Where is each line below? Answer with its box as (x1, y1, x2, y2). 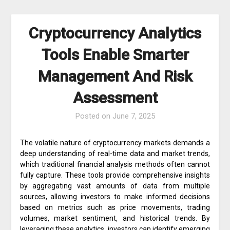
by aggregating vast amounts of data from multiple (20, 181, 210, 190)
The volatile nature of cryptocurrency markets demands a (20, 138, 210, 147)
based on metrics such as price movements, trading (20, 203, 210, 212)
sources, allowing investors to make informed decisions (20, 192, 210, 201)
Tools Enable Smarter (41, 45, 189, 64)
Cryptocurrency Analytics (29, 24, 201, 42)
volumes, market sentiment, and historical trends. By (20, 214, 210, 222)
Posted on (75, 111, 112, 121)
